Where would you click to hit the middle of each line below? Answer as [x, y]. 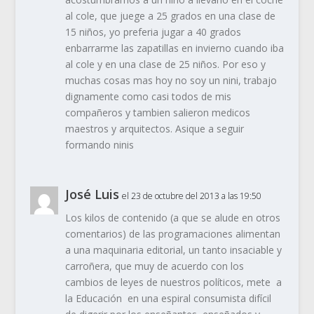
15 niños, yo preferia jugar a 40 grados [153, 32]
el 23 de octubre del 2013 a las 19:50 [191, 196]
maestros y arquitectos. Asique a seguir [154, 129]
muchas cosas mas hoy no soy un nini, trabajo [171, 81]
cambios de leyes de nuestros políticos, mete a [173, 282]
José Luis [92, 194]
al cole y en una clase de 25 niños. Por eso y [165, 64]
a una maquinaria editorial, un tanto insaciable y [173, 250]
